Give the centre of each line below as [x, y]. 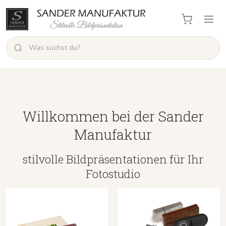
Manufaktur [113, 134]
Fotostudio [113, 174]
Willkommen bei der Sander [113, 116]
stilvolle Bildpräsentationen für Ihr [113, 159]
